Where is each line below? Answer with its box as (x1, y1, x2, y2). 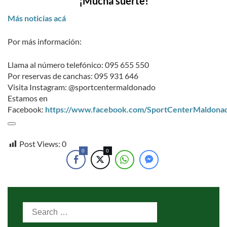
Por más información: (8, 36, 82, 47)
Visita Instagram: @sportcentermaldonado (8, 82, 156, 92)
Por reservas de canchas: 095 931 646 (8, 71, 138, 81)
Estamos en (8, 93, 48, 103)
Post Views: (19, 139, 60, 149)
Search (22, 202, 48, 212)
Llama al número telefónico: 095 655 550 (8, 60, 149, 70)
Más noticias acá (8, 13, 66, 23)
